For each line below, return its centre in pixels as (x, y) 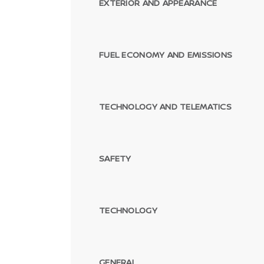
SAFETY (115, 158)
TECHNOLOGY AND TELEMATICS (165, 106)
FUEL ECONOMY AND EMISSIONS (166, 54)
